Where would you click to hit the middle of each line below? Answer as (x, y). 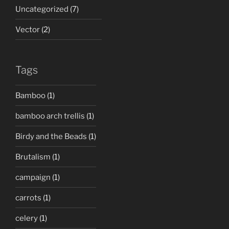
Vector (28, 29)
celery (27, 218)
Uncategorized (42, 9)
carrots (28, 198)
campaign (33, 177)
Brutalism (33, 157)
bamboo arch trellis (50, 116)
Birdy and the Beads (51, 136)
